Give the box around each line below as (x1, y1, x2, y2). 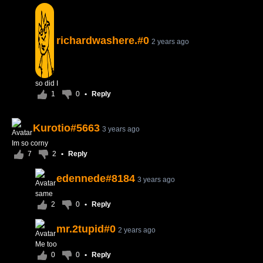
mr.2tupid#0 (56, 223, 116, 235)
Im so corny (12, 139, 48, 147)
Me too (35, 240, 57, 248)
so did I (35, 79, 58, 87)
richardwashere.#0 (56, 35, 149, 46)
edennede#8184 (56, 173, 135, 184)
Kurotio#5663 (33, 122, 100, 134)
